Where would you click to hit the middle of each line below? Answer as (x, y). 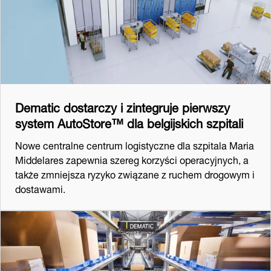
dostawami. (40, 188)
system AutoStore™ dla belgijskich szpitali (129, 122)
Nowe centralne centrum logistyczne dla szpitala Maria (135, 144)
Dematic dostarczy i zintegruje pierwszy (122, 106)
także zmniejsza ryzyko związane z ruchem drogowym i (135, 173)
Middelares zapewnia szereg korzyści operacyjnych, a (132, 158)
